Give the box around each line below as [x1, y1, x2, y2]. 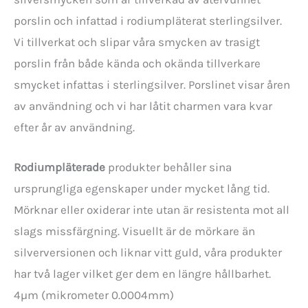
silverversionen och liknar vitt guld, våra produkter [14, 245, 282, 259]
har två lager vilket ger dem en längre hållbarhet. [14, 266, 271, 280]
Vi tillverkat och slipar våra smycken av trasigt [14, 34, 260, 49]
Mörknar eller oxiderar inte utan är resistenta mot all [14, 202, 289, 217]
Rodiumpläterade [14, 159, 105, 174]
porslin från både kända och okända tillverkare [14, 56, 261, 70]
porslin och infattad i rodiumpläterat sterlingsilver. [14, 13, 282, 27]
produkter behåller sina [105, 159, 232, 174]
